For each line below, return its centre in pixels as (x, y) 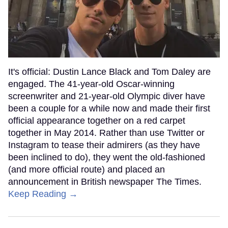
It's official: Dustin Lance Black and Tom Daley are (109, 72)
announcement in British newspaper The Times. (105, 182)
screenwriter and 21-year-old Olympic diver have (107, 96)
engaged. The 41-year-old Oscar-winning (91, 84)
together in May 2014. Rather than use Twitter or (106, 133)
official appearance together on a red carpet (97, 121)
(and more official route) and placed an (87, 170)
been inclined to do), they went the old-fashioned (107, 158)
